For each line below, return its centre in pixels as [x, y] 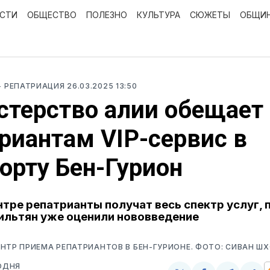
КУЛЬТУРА [159, 15]
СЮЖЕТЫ [210, 15]
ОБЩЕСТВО [52, 15]
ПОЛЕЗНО [107, 15]
